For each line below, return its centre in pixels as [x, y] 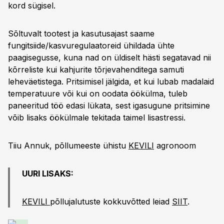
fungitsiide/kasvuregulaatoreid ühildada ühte [91, 45]
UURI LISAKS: [48, 173]
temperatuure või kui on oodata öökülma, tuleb [98, 93]
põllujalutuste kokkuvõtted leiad [111, 201]
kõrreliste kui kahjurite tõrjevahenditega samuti [96, 69]
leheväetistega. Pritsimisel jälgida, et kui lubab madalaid [111, 81]
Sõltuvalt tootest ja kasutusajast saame [81, 33]
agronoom [175, 145]
